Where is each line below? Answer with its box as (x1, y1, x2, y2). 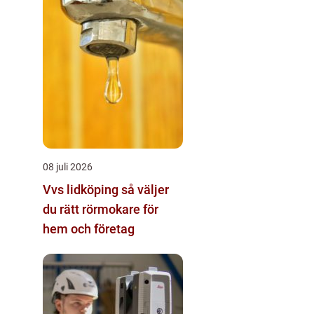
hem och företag (43, 221, 135, 236)
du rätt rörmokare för (43, 201, 158, 217)
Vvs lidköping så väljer (43, 182, 121, 197)
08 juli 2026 (43, 161, 93, 172)
